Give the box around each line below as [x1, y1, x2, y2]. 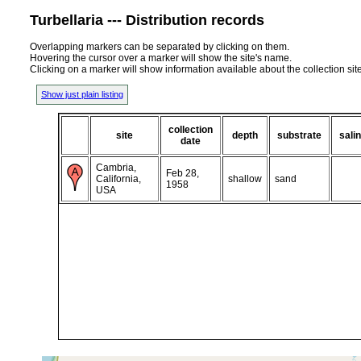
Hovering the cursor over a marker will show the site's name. [30, 52, 292, 64]
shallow [228, 172, 262, 185]
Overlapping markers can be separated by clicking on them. [30, 40, 289, 52]
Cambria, [96, 161, 136, 173]
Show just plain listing [41, 89, 123, 99]
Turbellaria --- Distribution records [30, 11, 264, 28]
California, [96, 172, 141, 185]
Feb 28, [166, 167, 199, 179]
